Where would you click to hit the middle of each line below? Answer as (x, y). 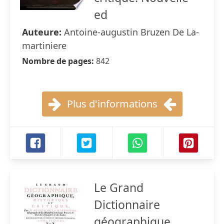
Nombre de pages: (59, 61)
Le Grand (119, 187)
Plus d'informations (112, 104)
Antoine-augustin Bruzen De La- (131, 32)
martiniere (44, 45)
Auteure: (43, 32)
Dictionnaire (127, 204)
